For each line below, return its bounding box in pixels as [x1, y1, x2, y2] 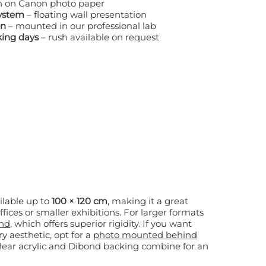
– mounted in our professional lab [6, 20, 156, 32]
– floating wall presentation [24, 9, 147, 21]
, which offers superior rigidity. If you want [10, 218, 142, 230]
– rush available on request [39, 31, 159, 43]
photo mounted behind [93, 229, 197, 241]
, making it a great [107, 195, 188, 207]
